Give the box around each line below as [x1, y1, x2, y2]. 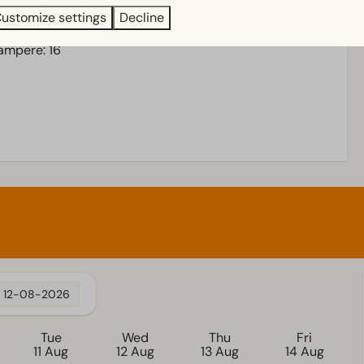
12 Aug [116, 343, 154, 361]
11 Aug [33, 343, 68, 361]
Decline [119, 9, 164, 26]
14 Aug [284, 343, 324, 361]
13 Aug [201, 343, 239, 361]
